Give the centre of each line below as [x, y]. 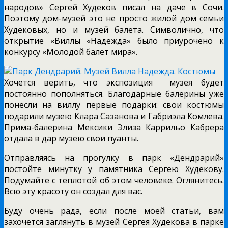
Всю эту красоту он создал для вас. [73, 191]
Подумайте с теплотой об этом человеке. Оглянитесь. [114, 180]
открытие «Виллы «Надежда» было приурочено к [114, 40]
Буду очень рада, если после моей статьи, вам [114, 210]
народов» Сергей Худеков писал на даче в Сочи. [114, 7]
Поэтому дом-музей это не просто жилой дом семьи [114, 18]
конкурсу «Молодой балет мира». [71, 52]
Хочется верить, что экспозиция [83, 82]
